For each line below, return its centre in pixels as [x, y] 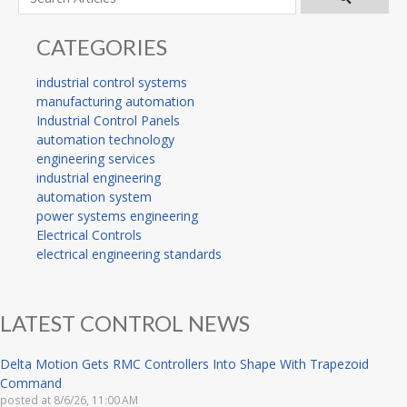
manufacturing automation [115, 102]
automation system [94, 197]
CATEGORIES [102, 47]
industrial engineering [99, 178]
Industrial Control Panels [108, 121]
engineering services [96, 159]
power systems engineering [117, 216]
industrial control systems [112, 83]
